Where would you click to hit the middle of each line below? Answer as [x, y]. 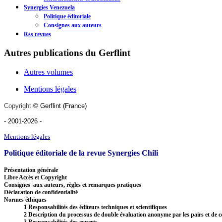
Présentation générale [31, 170]
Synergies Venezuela [49, 8]
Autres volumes [48, 72]
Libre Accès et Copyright [35, 177]
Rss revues [37, 34]
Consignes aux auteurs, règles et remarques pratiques [73, 185]
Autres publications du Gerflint [67, 53]
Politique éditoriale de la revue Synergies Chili [81, 153]
